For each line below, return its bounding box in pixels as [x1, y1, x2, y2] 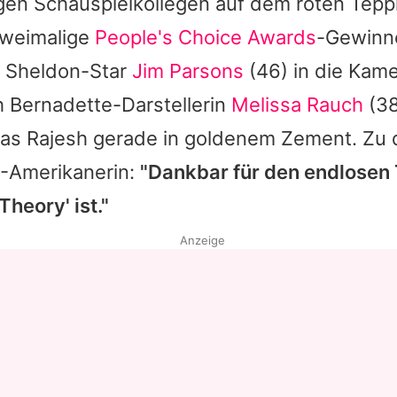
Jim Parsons [132, 58, 244, 82]
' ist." [66, 193, 109, 217]
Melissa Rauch [231, 92, 363, 116]
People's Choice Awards [95, 25, 316, 49]
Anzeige [179, 232, 225, 247]
